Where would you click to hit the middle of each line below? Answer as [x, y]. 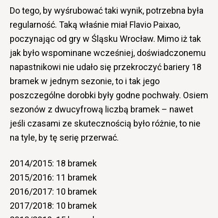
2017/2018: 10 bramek [53, 205]
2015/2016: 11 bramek [53, 177]
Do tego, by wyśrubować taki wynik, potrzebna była [107, 10]
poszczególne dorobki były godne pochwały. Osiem [109, 95]
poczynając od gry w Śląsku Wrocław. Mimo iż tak [105, 38]
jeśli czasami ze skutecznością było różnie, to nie [105, 123]
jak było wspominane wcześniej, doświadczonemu [108, 53]
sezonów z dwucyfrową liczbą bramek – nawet [101, 109]
